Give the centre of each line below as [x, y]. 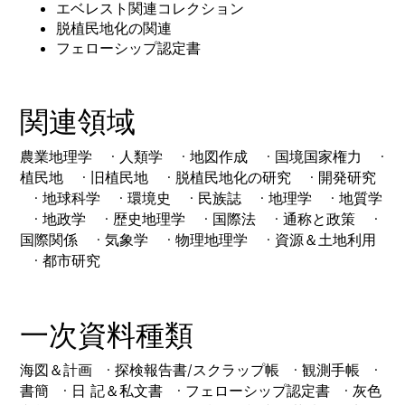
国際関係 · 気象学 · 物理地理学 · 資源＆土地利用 [198, 239]
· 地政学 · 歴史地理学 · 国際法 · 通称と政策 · [199, 218]
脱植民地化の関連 [114, 28]
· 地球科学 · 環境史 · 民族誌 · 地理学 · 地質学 [202, 198]
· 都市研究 [61, 260]
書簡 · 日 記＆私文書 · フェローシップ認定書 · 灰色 [201, 390]
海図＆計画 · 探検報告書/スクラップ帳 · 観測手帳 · [199, 369]
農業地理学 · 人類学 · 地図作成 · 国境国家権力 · [202, 156]
